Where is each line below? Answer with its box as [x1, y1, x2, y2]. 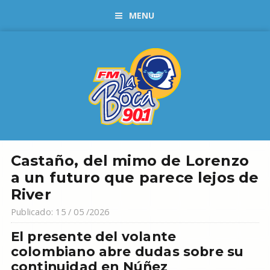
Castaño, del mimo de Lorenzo [10, 152, 249, 169]
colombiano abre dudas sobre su [10, 243, 244, 259]
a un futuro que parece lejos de [10, 169, 259, 186]
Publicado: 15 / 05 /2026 [10, 206, 110, 218]
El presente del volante [10, 228, 177, 244]
